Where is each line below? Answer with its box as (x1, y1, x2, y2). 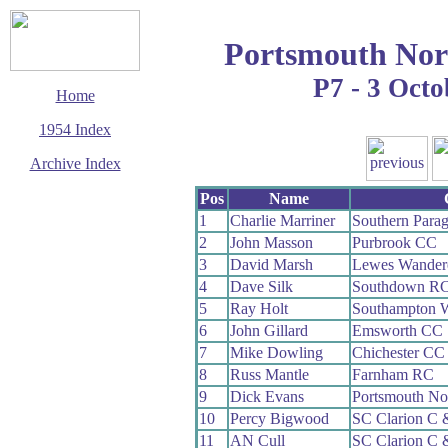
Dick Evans (229, 387, 304, 405)
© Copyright (49, 227, 101, 238)
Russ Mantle (229, 365, 309, 383)
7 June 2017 (50, 200, 100, 211)
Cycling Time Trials (35, 238, 115, 249)
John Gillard (229, 321, 308, 339)
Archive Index (29, 155, 121, 172)
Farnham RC (351, 365, 434, 383)
